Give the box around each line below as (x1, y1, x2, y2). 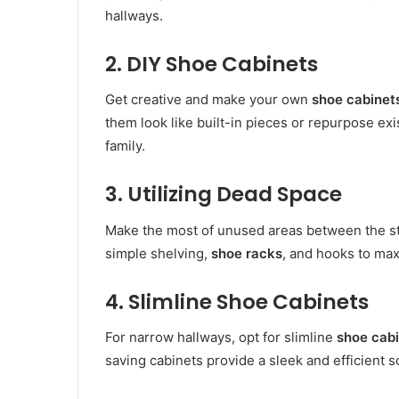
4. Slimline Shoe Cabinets (105, 287, 369, 316)
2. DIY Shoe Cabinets (105, 49, 318, 78)
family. (105, 137, 145, 155)
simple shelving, (105, 244, 211, 262)
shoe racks (211, 244, 282, 262)
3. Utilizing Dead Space (105, 180, 342, 209)
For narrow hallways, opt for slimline (105, 329, 337, 346)
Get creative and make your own (105, 91, 312, 109)
